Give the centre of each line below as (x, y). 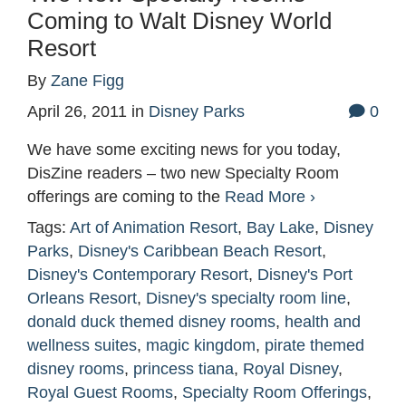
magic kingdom (201, 346)
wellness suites (82, 346)
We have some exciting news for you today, (184, 150)
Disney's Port (305, 275)
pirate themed (314, 346)
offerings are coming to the (126, 197)
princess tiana (184, 369)
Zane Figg (87, 81)
